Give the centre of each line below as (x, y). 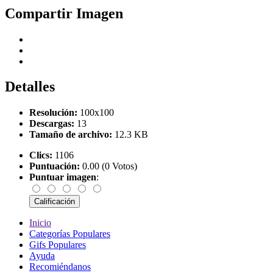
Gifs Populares (58, 245)
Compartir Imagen (64, 13)
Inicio (40, 223)
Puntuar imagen (63, 177)
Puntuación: (55, 166)
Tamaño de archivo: (71, 135)
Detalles (30, 87)
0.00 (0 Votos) (108, 166)
